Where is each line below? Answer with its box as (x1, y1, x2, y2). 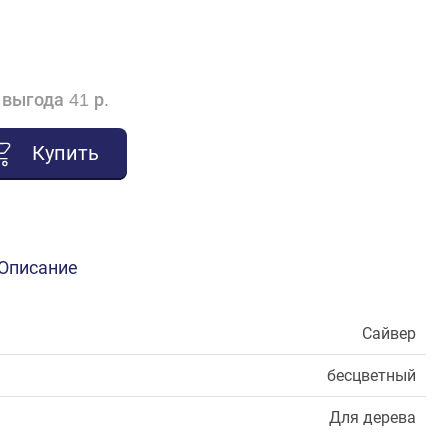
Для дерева (329, 408, 416, 428)
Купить (31, 141, 99, 166)
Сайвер (362, 324, 416, 344)
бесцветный (327, 366, 416, 386)
